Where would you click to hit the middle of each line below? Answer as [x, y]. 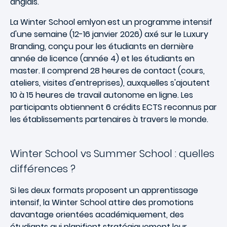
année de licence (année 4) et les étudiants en [102, 59]
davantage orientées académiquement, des [97, 215]
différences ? [43, 169]
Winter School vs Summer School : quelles [112, 154]
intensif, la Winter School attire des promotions [102, 202]
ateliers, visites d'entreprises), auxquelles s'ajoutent [110, 83]
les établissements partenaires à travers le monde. [109, 119]
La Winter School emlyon [58, 22]
